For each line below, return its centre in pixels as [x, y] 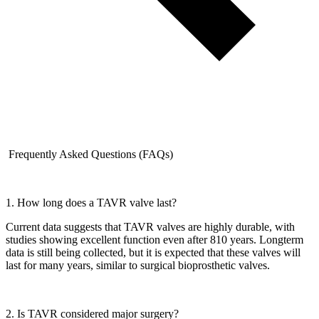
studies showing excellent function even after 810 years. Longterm [155, 240]
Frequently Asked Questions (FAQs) [91, 155]
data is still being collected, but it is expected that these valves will [153, 253]
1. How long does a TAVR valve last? [91, 203]
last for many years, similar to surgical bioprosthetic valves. [138, 266]
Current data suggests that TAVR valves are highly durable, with [150, 227]
